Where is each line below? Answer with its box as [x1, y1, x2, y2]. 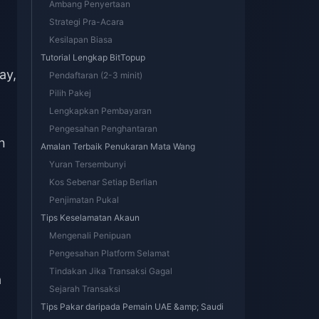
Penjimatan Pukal [49, 194, 119, 205]
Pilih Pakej [49, 88, 91, 98]
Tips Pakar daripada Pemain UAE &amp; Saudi [41, 301, 224, 312]
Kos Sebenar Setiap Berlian [49, 177, 157, 187]
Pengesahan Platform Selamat [49, 248, 169, 258]
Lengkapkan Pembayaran [49, 105, 152, 116]
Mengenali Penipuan [49, 230, 131, 241]
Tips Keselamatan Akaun [41, 212, 140, 223]
